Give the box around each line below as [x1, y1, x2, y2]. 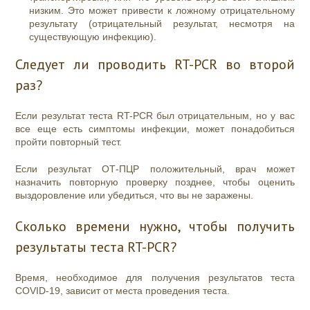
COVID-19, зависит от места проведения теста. [15, 285, 233, 297]
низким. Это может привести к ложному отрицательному [29, 5, 295, 17]
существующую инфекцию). [29, 31, 157, 43]
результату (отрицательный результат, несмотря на [29, 18, 295, 30]
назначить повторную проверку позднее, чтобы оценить [15, 176, 295, 188]
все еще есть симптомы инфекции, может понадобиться [15, 123, 295, 135]
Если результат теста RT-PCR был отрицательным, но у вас [15, 110, 295, 122]
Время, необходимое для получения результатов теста [15, 272, 295, 284]
